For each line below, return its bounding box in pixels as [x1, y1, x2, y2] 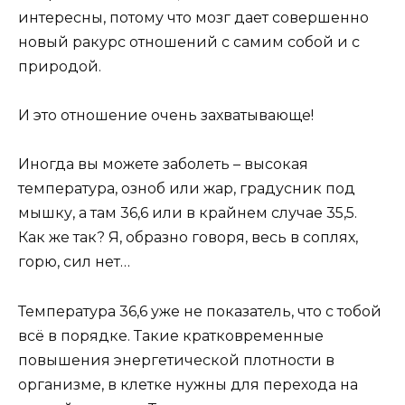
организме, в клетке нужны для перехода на [18, 375, 358, 393]
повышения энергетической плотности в [18, 351, 334, 369]
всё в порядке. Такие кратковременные [18, 326, 324, 344]
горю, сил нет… [18, 253, 130, 271]
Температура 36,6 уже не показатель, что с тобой [18, 302, 381, 320]
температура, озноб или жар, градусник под [18, 180, 355, 198]
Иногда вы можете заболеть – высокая [18, 155, 308, 174]
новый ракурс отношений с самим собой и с [18, 33, 360, 51]
